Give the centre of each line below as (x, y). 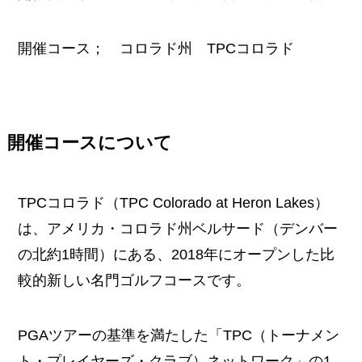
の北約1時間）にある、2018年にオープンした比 (177, 254)
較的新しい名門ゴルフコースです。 (135, 280)
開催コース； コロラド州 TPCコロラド (156, 48)
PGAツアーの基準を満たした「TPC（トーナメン (179, 335)
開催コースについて (89, 143)
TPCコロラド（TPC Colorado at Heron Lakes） (174, 202)
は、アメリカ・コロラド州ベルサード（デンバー (178, 228)
